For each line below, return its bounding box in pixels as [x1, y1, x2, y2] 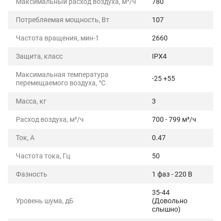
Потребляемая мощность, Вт [16, 16, 110, 24]
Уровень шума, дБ [16, 197, 74, 205]
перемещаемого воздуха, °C [16, 79, 106, 87]
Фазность [16, 170, 47, 178]
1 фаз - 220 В [152, 170, 192, 178]
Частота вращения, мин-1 [16, 34, 99, 42]
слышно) [152, 205, 181, 213]
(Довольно [152, 197, 187, 205]
